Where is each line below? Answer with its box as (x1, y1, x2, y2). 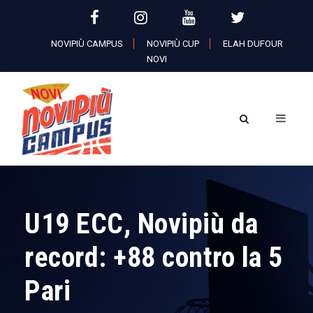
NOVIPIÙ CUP (147, 38, 199, 49)
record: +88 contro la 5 (24, 240, 283, 274)
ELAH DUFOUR (223, 38, 283, 49)
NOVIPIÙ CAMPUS (51, 38, 123, 49)
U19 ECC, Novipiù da (24, 207, 259, 240)
